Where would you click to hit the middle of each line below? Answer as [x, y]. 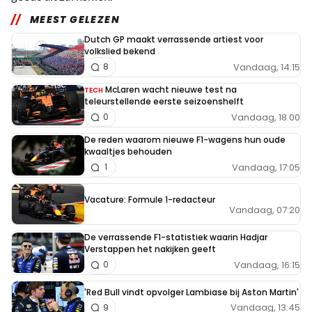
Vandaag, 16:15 [267, 265]
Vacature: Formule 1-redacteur [150, 200]
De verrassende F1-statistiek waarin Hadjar [176, 237]
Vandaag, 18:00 [266, 117]
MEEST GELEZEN [75, 20]
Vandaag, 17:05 [266, 167]
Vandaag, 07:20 [265, 210]
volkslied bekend [120, 52]
